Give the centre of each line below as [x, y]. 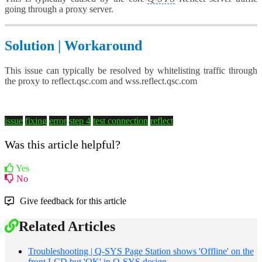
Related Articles [67, 227]
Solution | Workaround [73, 46]
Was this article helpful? [63, 145]
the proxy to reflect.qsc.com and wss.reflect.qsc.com [101, 81]
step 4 [80, 121]
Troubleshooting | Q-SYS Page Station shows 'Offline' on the [141, 251]
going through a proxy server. [59, 9]
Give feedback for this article [73, 201]
